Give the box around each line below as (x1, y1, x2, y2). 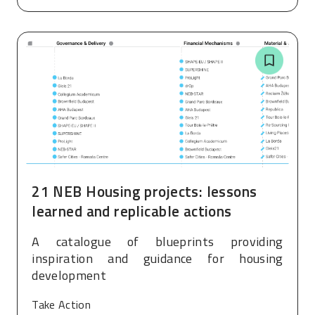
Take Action (32, 295, 91, 313)
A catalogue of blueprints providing (32, 231, 283, 251)
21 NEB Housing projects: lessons (32, 179, 257, 202)
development (32, 265, 107, 285)
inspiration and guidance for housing (32, 248, 283, 268)
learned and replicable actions (32, 199, 232, 222)
